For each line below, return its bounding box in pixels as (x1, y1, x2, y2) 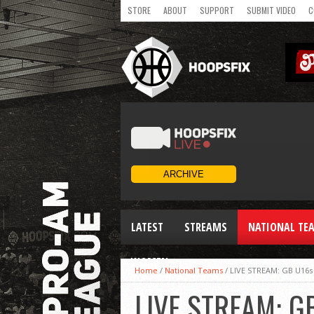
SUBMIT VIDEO (247, 4, 296, 16)
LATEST (131, 219, 163, 235)
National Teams (165, 265, 223, 275)
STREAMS (184, 219, 227, 235)
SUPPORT (200, 4, 234, 16)
